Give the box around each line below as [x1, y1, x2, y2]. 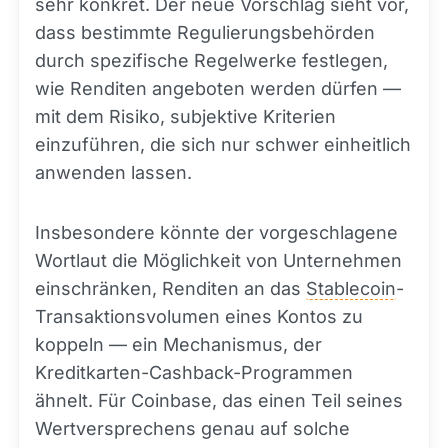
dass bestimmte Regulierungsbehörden [35, 22, 375, 43]
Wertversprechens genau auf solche [35, 418, 350, 439]
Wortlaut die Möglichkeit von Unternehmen [35, 250, 402, 271]
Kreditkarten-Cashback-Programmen [35, 362, 353, 383]
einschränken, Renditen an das [35, 278, 306, 299]
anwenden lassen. [35, 162, 192, 183]
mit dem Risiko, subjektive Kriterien [35, 106, 336, 127]
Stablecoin [306, 278, 396, 299]
